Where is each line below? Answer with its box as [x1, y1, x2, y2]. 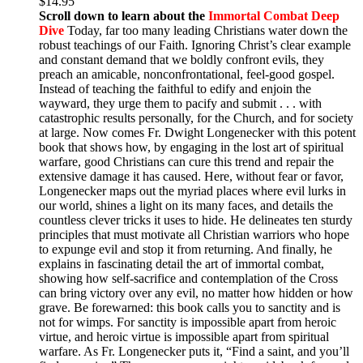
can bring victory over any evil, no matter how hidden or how [39, 285, 353, 300]
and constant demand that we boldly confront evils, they [39, 52, 324, 66]
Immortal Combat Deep [208, 8, 340, 23]
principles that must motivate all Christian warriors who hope [39, 227, 349, 241]
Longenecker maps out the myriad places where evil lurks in [39, 183, 346, 198]
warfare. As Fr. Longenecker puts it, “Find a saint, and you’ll [39, 344, 349, 358]
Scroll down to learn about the [39, 8, 208, 23]
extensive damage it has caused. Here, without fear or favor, [39, 169, 344, 183]
